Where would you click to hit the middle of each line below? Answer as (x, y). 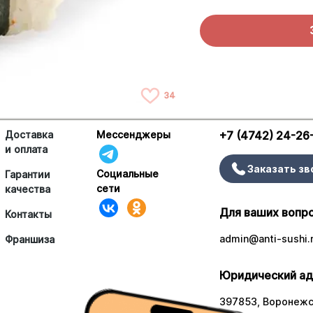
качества (28, 189)
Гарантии (28, 175)
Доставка (29, 135)
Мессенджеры (133, 135)
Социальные (128, 174)
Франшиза (30, 240)
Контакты (28, 214)
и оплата (26, 150)
